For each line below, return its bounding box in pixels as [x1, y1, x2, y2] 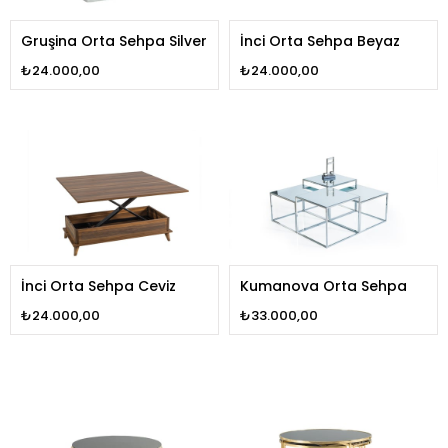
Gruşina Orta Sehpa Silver [21, 30, 207, 51]
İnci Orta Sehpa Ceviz [21, 276, 176, 297]
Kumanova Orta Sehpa [240, 276, 407, 297]
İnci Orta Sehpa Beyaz [240, 30, 400, 51]
